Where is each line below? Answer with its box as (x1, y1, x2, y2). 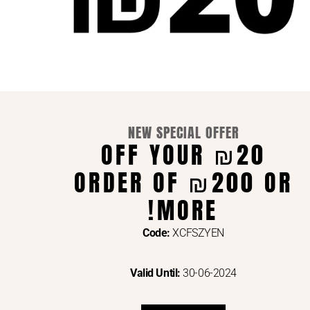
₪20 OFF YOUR (100, 137, 206, 173)
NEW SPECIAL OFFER (127, 122, 239, 144)
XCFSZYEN (170, 226, 224, 240)
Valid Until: (130, 266, 181, 280)
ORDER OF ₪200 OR (74, 165, 293, 201)
